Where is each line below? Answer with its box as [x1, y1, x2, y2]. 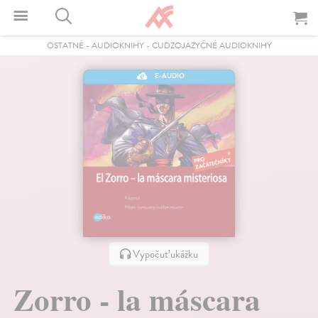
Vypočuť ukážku [130, 246, 198, 262]
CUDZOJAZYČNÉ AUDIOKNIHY [151, 39, 272, 52]
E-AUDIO [154, 70, 185, 81]
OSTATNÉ [46, 39, 84, 52]
